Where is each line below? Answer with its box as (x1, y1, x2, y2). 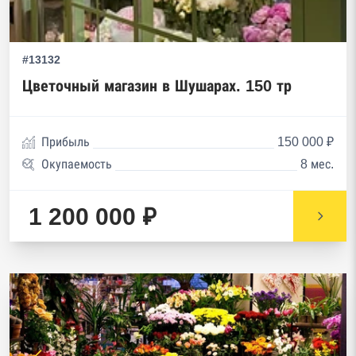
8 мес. (300, 157, 334, 171)
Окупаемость (41, 157, 112, 171)
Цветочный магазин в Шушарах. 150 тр (22, 77, 292, 95)
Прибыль (41, 135, 90, 149)
